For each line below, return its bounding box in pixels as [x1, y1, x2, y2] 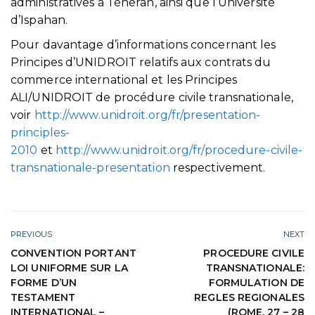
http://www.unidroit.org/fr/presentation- [34, 108, 261, 122]
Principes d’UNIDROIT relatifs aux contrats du [11, 55, 271, 69]
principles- [11, 125, 70, 139]
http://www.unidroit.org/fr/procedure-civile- [55, 143, 303, 157]
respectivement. [169, 160, 266, 174]
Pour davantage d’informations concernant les [11, 37, 276, 51]
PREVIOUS [11, 229, 52, 239]
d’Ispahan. [11, 13, 67, 27]
